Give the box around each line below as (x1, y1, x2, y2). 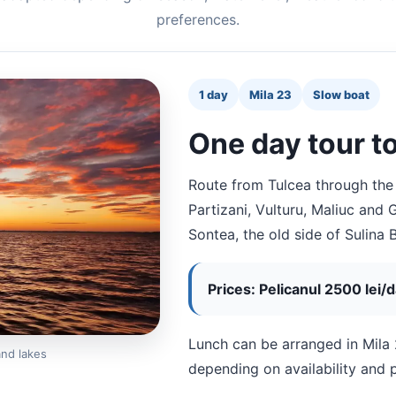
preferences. (156, 11, 240, 29)
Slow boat (312, 88, 369, 103)
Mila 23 (248, 88, 292, 103)
